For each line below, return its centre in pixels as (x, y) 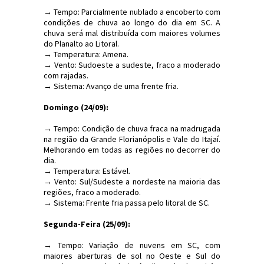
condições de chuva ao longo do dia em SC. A (132, 22)
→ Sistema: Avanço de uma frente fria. (111, 86)
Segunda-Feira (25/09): (87, 224)
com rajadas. (66, 75)
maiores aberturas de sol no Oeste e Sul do (132, 255)
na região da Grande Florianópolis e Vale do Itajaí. (132, 139)
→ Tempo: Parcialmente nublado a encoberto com (132, 11)
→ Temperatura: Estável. (87, 171)
